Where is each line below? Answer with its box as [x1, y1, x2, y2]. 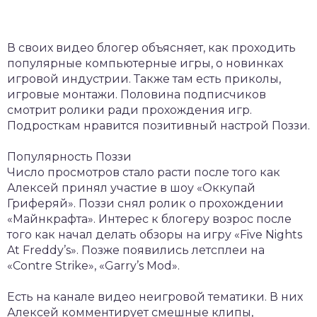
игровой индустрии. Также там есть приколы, [7, 72, 281, 86]
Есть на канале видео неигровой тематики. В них [7, 290, 303, 304]
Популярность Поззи [7, 150, 132, 164]
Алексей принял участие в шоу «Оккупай [7, 181, 255, 195]
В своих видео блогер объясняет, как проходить [7, 41, 296, 55]
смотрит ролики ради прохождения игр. [7, 103, 252, 117]
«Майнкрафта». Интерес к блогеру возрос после [7, 212, 292, 226]
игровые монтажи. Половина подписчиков [7, 88, 266, 102]
